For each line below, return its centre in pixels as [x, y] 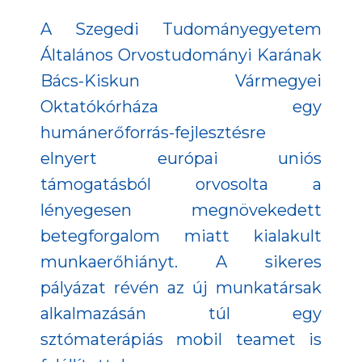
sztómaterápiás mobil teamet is [181, 340]
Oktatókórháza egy [181, 107]
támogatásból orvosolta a [181, 185]
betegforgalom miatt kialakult [181, 236]
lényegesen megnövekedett [181, 210]
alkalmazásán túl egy [181, 314]
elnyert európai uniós [181, 159]
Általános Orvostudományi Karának [181, 55]
